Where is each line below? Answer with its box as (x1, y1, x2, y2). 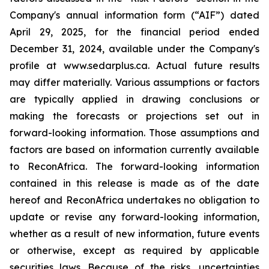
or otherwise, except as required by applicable (10, 244, 259, 256)
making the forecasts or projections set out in (10, 110, 259, 122)
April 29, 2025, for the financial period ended (10, 26, 259, 38)
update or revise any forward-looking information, (10, 211, 259, 223)
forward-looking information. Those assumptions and (10, 127, 259, 139)
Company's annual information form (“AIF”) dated (10, 9, 259, 21)
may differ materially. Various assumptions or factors (10, 76, 259, 88)
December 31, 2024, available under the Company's (10, 43, 259, 55)
